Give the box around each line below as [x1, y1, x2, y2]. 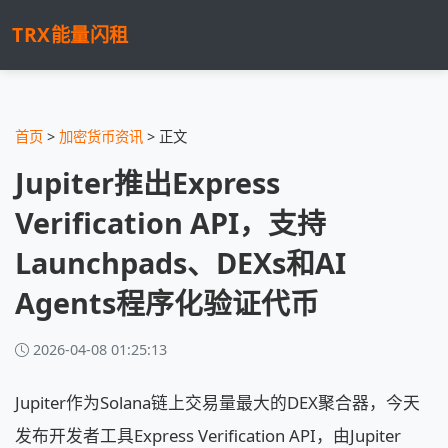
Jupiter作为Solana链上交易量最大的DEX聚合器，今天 [15, 391, 420, 414]
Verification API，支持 [15, 203, 326, 242]
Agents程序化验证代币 [15, 283, 319, 322]
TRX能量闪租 [12, 21, 129, 48]
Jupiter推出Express [15, 163, 280, 202]
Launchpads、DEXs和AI [15, 243, 346, 282]
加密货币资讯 [59, 127, 143, 146]
